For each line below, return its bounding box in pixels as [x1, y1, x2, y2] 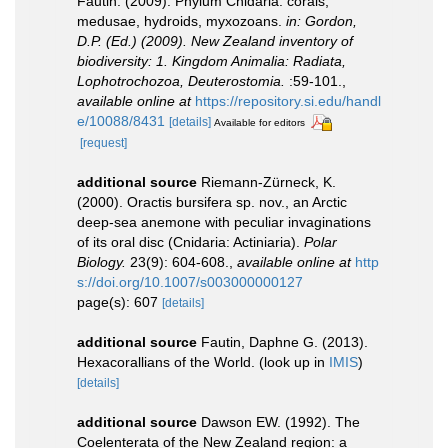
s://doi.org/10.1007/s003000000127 [77, 273, 303, 290]
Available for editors [214, 117, 305, 128]
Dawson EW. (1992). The [201, 413, 360, 430]
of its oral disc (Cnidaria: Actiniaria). [77, 233, 304, 250]
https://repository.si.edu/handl [195, 93, 381, 109]
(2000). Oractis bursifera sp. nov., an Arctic [77, 193, 347, 210]
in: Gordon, [286, 13, 357, 29]
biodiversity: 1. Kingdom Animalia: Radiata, [77, 53, 346, 69]
